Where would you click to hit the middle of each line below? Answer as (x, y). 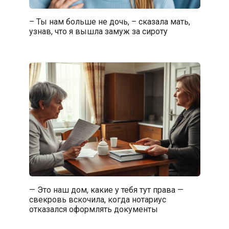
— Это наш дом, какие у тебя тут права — (106, 190)
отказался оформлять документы (93, 209)
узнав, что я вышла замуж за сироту (98, 31)
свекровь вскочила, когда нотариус (97, 199)
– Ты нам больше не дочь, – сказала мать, (109, 21)
